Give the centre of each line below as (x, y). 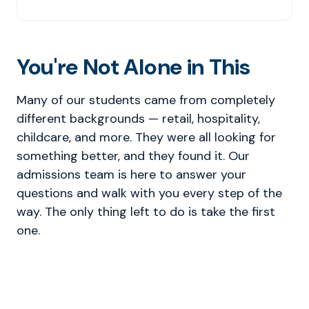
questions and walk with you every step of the (149, 193)
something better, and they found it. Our (133, 156)
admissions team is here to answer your (131, 175)
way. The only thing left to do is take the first (146, 212)
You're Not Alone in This (133, 67)
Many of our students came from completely (146, 100)
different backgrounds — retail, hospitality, (138, 119)
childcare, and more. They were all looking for (146, 137)
